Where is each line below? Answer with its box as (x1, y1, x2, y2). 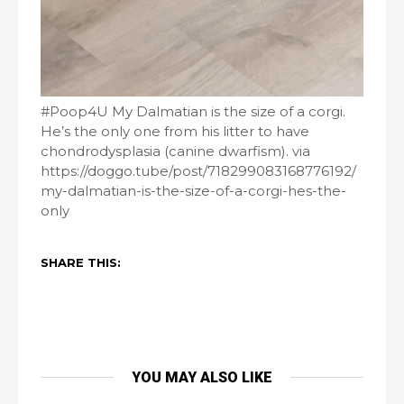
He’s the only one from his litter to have (41, 122, 309, 140)
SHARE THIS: (41, 254, 121, 270)
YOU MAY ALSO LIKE (132, 368, 272, 386)
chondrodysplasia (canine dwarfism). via (41, 142, 310, 160)
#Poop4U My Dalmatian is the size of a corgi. (41, 102, 345, 120)
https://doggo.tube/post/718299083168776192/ (41, 161, 356, 179)
